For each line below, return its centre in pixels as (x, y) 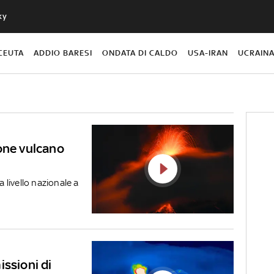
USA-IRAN (208, 53)
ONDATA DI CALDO (140, 53)
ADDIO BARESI (63, 53)
